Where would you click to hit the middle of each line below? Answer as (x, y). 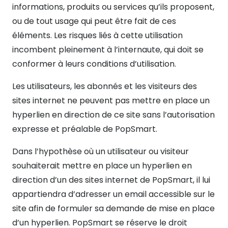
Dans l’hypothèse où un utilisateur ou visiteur (101, 151)
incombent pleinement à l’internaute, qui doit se (108, 49)
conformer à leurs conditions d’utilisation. (94, 64)
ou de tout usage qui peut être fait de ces (94, 21)
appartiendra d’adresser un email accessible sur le (113, 194)
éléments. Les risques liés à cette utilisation (97, 35)
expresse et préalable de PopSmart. (85, 129)
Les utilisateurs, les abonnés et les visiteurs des (105, 86)
